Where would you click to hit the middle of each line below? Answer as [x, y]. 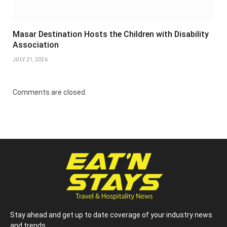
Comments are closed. [50, 92]
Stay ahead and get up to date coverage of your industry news [111, 215]
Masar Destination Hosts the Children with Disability [111, 34]
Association [36, 45]
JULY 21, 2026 [30, 60]
